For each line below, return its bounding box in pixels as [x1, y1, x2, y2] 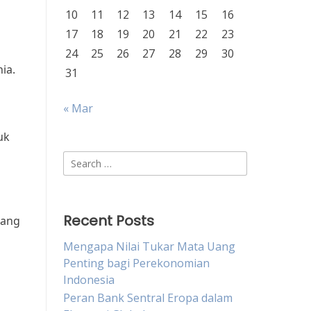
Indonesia [63, 272, 115, 287]
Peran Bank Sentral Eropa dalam [63, 290, 233, 305]
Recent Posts [63, 211, 154, 230]
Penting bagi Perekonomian [63, 255, 210, 271]
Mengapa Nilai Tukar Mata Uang [63, 239, 235, 254]
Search [62, 151, 98, 167]
